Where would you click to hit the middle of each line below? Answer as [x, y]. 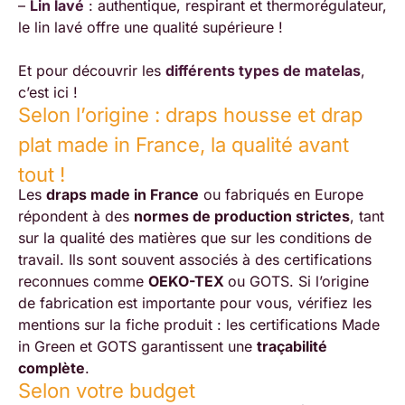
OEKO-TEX [188, 281]
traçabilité [292, 346]
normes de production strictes [242, 216]
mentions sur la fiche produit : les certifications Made [199, 324]
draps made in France [122, 194]
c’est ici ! [48, 92]
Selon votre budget [107, 391]
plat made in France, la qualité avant [184, 145]
